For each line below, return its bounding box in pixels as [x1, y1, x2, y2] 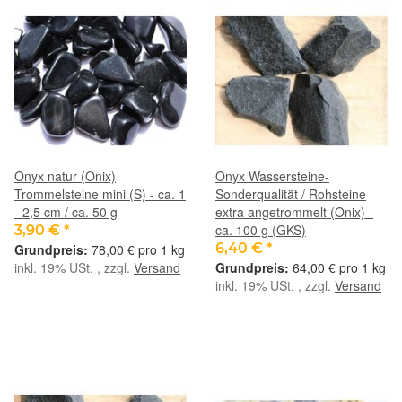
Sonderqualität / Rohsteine [215, 184, 366, 203]
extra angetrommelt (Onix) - [215, 202, 373, 221]
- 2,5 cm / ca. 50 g [14, 202, 118, 221]
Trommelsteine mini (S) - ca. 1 [14, 184, 186, 203]
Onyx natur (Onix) [14, 166, 116, 185]
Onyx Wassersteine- [215, 166, 329, 185]
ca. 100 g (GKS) [215, 220, 306, 239]
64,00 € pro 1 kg [293, 258, 386, 276]
